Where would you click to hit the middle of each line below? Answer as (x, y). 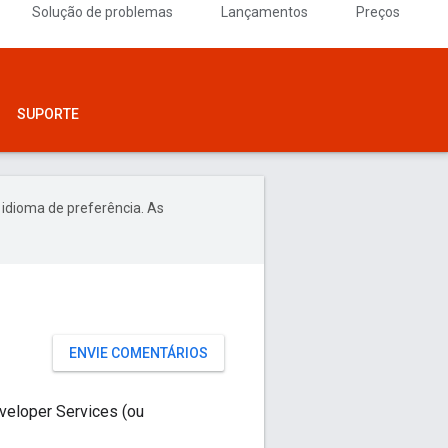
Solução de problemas (102, 12)
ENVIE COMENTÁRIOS (138, 353)
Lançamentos (264, 12)
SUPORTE (48, 114)
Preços (378, 12)
